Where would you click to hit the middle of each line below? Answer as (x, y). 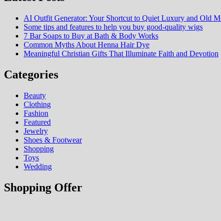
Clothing (37, 104)
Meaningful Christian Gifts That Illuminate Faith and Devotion (121, 54)
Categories (31, 74)
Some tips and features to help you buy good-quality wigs (113, 27)
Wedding (38, 166)
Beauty (35, 95)
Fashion (36, 113)
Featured (37, 122)
